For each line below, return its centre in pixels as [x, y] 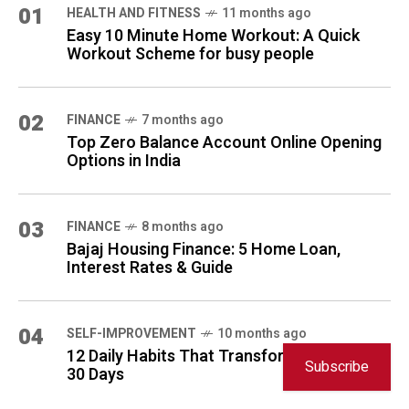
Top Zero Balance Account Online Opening [224, 142]
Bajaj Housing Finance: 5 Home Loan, [204, 249]
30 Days [95, 374]
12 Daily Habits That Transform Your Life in [225, 356]
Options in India [124, 161]
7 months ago [183, 120]
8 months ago [183, 226]
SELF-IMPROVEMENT [131, 333]
